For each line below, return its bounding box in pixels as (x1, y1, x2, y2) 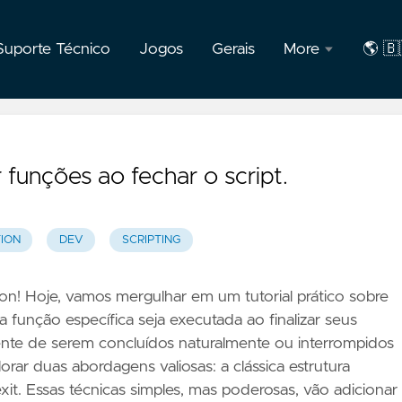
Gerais (212, 41, 255, 57)
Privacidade (290, 140, 373, 157)
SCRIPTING (121, 234, 180, 247)
